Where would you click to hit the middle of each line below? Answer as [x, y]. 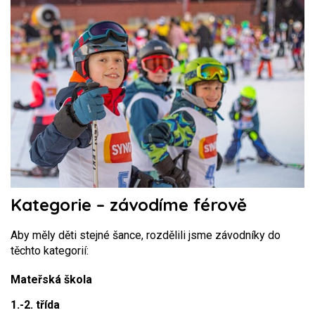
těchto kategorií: [50, 251]
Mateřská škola [51, 280]
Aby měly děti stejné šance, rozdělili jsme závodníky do [146, 236]
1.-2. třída [35, 305]
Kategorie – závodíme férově [129, 205]
